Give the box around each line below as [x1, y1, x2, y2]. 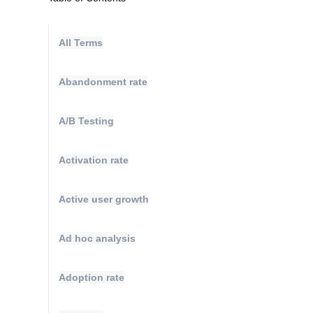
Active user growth [59, 194, 149, 205]
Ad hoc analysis [59, 233, 136, 244]
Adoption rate [59, 272, 124, 283]
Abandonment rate [59, 76, 147, 87]
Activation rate [59, 154, 129, 166]
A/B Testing [59, 115, 114, 126]
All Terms [59, 37, 103, 48]
